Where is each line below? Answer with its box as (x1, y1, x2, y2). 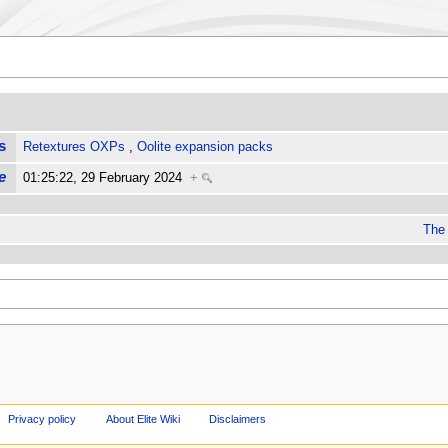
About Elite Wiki (105, 412, 180, 425)
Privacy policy (7, 412, 76, 425)
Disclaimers (209, 412, 267, 425)
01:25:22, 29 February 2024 (23, 171, 191, 186)
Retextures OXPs (23, 140, 126, 155)
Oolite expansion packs (137, 140, 274, 155)
